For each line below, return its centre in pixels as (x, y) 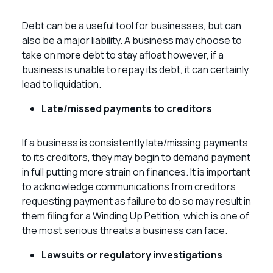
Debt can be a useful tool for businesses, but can (132, 26)
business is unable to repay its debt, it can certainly (135, 69)
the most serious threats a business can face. (126, 230)
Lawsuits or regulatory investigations (132, 255)
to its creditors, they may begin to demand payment (136, 157)
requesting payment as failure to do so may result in (136, 201)
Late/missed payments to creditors (127, 108)
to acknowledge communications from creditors (129, 186)
